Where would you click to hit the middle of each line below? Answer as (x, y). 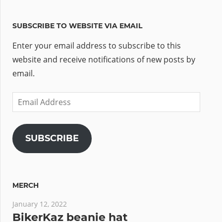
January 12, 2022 (40, 204)
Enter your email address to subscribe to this (97, 45)
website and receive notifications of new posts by (104, 59)
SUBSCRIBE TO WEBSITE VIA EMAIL (77, 26)
